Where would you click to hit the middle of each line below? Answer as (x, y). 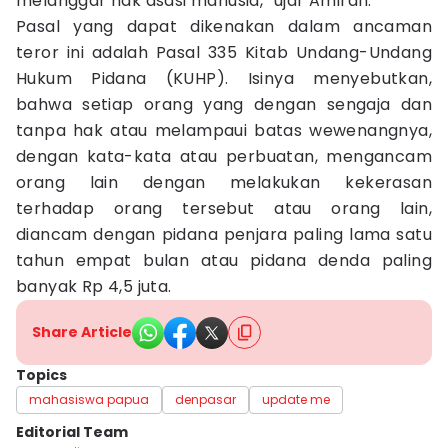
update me (296, 399)
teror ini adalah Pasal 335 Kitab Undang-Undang (224, 52)
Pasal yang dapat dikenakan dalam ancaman (224, 26)
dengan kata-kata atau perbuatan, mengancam (224, 156)
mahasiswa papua (89, 399)
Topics (41, 375)
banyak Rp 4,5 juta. (94, 286)
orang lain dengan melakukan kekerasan (224, 182)
